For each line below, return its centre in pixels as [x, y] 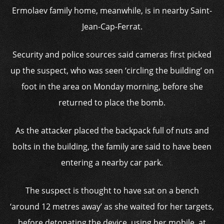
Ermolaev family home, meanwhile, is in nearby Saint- [112, 10]
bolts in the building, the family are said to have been [112, 146]
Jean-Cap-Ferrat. [112, 26]
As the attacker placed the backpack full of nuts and [112, 130]
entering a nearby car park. [112, 162]
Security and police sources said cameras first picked [112, 54]
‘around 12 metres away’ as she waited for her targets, [112, 206]
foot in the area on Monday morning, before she [112, 86]
